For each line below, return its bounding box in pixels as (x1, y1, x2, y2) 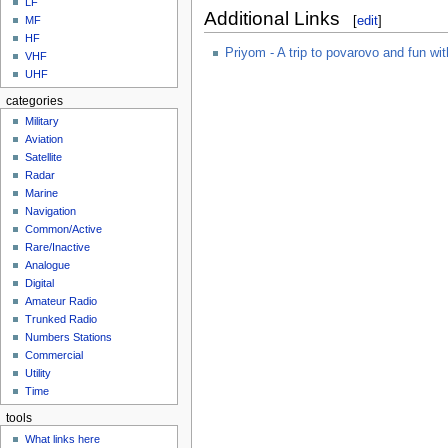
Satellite (25, 151, 63, 164)
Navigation (25, 205, 77, 218)
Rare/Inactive (25, 241, 91, 254)
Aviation (25, 133, 64, 146)
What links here (25, 432, 101, 445)
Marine (25, 187, 59, 200)
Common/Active (25, 223, 103, 236)
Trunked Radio (25, 313, 98, 326)
